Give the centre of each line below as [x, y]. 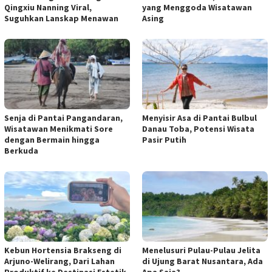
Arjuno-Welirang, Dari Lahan [59, 261]
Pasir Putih [164, 140]
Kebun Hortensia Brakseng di [63, 250]
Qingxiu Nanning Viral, [48, 8]
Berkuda [21, 151]
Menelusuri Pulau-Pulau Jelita [201, 250]
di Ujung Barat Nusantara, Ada [202, 261]
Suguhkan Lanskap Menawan [61, 19]
